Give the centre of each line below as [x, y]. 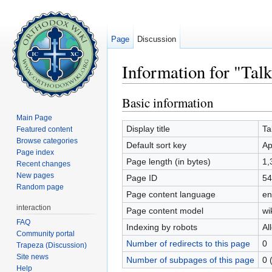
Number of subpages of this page [190, 260]
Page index [36, 152]
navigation [178, 88]
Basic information [168, 102]
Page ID [141, 178]
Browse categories [47, 141]
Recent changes [44, 164]
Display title [148, 128]
